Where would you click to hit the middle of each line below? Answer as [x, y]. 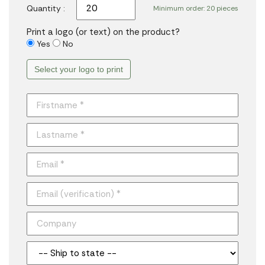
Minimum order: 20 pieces [196, 8]
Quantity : [46, 8]
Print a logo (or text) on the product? [103, 32]
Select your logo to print [79, 69]
